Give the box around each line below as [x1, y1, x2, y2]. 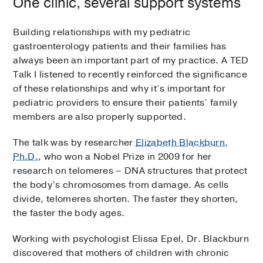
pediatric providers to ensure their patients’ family [13, 96, 238, 110]
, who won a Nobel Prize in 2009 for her [38, 150, 212, 164]
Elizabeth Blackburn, [136, 136, 228, 150]
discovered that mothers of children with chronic [13, 247, 230, 260]
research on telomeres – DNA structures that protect [13, 164, 248, 178]
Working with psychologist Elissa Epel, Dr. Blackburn [13, 232, 249, 246]
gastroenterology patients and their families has [13, 40, 227, 53]
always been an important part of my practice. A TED [13, 54, 249, 68]
